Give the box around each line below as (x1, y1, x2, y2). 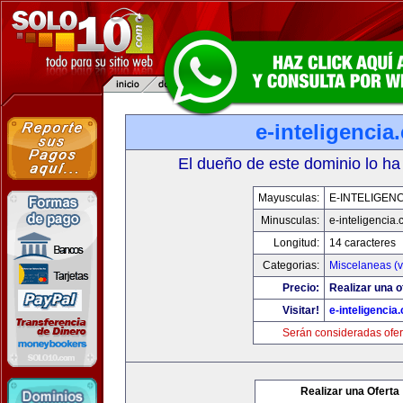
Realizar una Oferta (300, 385, 399, 398)
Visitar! (282, 304, 319, 317)
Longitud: (273, 237, 319, 249)
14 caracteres (328, 237, 396, 249)
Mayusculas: (257, 192, 319, 204)
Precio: (282, 282, 319, 294)
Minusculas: (260, 214, 319, 227)
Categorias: (262, 259, 319, 272)
